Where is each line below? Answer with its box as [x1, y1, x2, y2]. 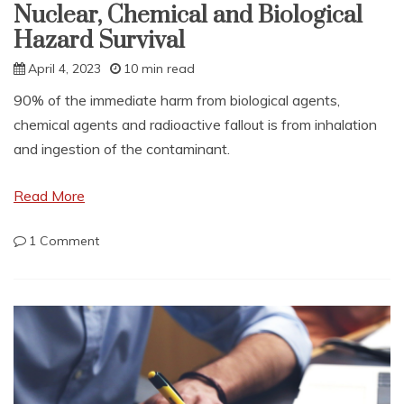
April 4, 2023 [28, 60, 101, 77]
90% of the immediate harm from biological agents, [14, 90, 340, 109]
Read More [14, 186, 85, 205]
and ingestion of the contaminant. [14, 139, 230, 158]
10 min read [124, 60, 195, 77]
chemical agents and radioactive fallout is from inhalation [14, 115, 377, 133]
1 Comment [29, 232, 99, 249]
